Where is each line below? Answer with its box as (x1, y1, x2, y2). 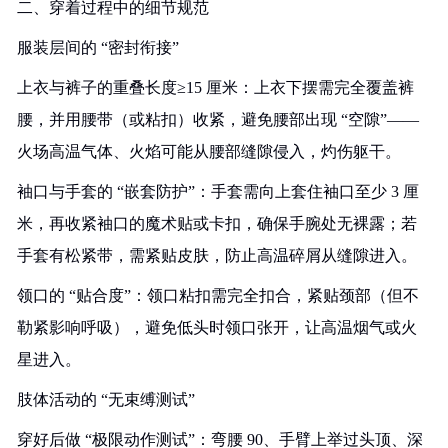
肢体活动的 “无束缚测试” (17, 391, 195, 408)
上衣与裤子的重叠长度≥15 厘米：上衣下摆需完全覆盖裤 (17, 79, 414, 96)
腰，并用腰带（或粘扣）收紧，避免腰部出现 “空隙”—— (17, 111, 419, 128)
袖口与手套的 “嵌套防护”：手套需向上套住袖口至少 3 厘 (17, 183, 419, 200)
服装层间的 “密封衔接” (17, 39, 179, 56)
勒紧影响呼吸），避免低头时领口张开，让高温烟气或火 (17, 319, 417, 336)
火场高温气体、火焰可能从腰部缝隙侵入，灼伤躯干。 (17, 143, 401, 160)
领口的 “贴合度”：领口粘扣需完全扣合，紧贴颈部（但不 (17, 287, 419, 304)
